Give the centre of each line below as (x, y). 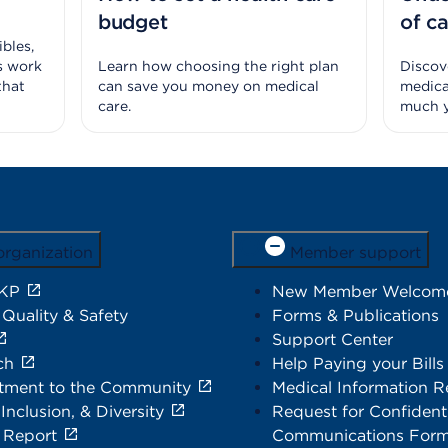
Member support (355, 253)
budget (132, 22)
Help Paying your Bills (358, 364)
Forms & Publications (355, 316)
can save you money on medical (208, 86)
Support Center (332, 340)
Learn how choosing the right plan (218, 66)
